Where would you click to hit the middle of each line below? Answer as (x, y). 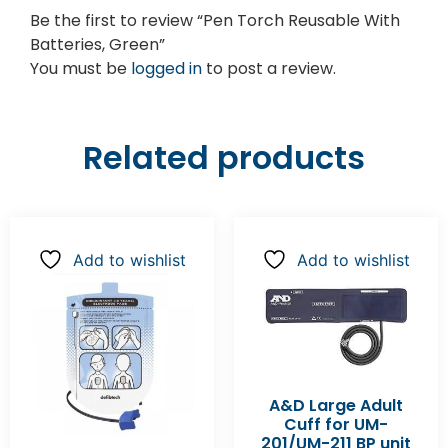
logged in (166, 68)
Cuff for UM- (336, 425)
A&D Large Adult (336, 406)
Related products (224, 157)
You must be (80, 68)
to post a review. (269, 68)
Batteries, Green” (97, 44)
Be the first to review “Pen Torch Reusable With (215, 20)
